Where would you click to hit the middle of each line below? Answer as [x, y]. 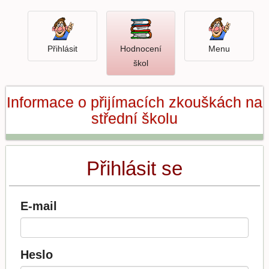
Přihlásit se [134, 169]
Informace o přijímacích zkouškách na [134, 102]
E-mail [38, 206]
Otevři [162, 62]
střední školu [134, 118]
